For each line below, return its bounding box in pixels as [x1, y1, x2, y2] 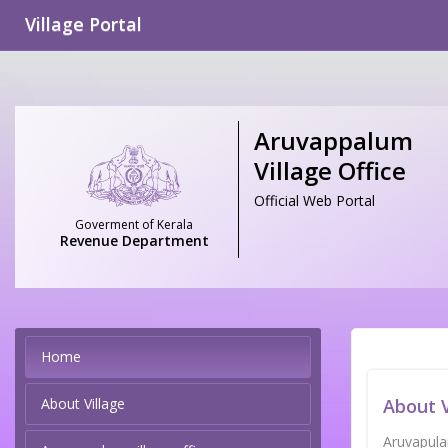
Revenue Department [59, 231, 209, 251]
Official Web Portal [254, 191, 375, 210]
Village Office [254, 154, 406, 187]
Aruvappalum [254, 124, 413, 157]
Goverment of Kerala [75, 216, 193, 234]
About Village [41, 394, 125, 414]
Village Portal [25, 12, 142, 36]
